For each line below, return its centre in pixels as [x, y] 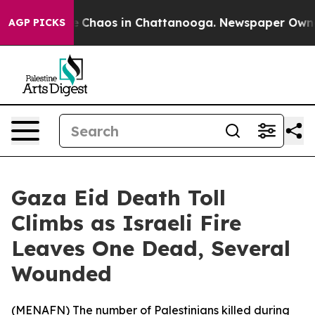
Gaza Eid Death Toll [118, 198]
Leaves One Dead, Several [151, 248]
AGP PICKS [37, 22]
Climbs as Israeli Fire [126, 223]
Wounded [62, 274]
